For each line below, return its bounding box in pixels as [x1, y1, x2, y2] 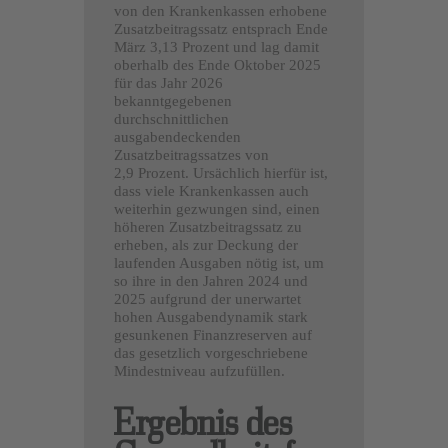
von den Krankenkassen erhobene [114, 2, 327, 19]
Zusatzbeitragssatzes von [114, 146, 269, 163]
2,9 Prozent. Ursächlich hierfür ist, [114, 164, 328, 181]
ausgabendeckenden [114, 128, 241, 145]
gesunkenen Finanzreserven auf [114, 326, 312, 343]
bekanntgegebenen [114, 92, 232, 109]
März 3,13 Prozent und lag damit [114, 38, 319, 55]
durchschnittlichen [114, 110, 229, 127]
